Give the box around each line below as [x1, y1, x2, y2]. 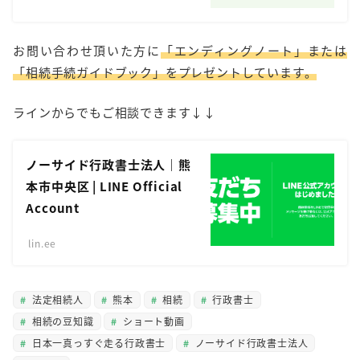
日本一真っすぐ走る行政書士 [29, 335, 166, 350]
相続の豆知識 [29, 313, 94, 328]
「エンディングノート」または [160, 42, 347, 59]
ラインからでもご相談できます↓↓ [13, 103, 216, 121]
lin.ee [28, 236, 57, 251]
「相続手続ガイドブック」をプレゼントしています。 [13, 63, 317, 81]
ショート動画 [120, 313, 185, 328]
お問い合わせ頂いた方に [13, 42, 161, 59]
